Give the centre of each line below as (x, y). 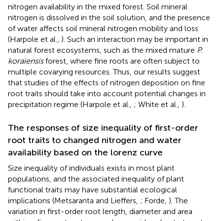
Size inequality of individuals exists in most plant (91, 168)
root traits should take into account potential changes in (107, 93)
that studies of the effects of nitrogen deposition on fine (107, 82)
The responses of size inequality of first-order (103, 128)
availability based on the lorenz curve (85, 152)
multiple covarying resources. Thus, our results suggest (104, 72)
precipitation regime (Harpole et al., (71, 104)
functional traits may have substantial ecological (92, 189)
